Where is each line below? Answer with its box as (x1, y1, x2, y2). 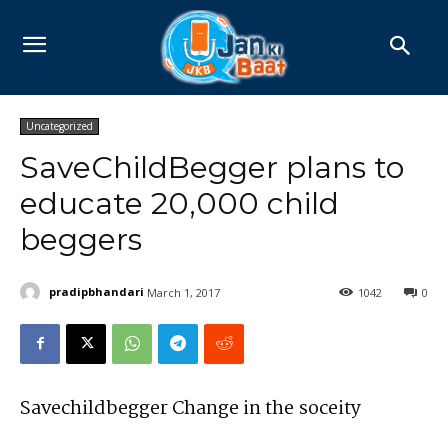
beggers (20, 220, 142, 258)
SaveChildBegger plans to (20, 148, 404, 186)
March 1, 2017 (147, 284, 220, 300)
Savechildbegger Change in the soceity (20, 393, 361, 424)
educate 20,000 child (20, 184, 339, 222)
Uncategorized (26, 118, 93, 133)
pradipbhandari (49, 284, 144, 300)
